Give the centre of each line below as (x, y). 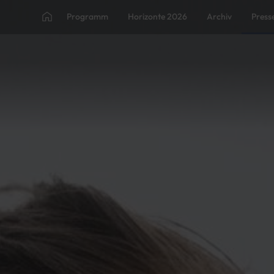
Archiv (219, 16)
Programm (87, 16)
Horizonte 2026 (157, 16)
